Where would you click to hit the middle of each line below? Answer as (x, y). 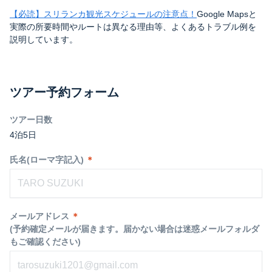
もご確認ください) (45, 242)
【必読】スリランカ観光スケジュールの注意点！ (103, 14)
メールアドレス (39, 216)
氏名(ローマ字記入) (47, 160)
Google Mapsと (227, 14)
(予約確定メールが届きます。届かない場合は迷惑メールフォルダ (134, 229)
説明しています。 (44, 39)
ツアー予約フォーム (64, 92)
